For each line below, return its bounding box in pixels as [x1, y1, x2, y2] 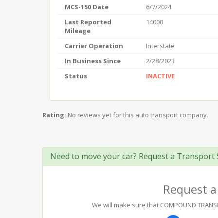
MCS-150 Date [65, 2, 109, 11]
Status [65, 72, 87, 80]
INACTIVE [146, 72, 175, 80]
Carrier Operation [65, 41, 123, 50]
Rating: [42, 110, 66, 119]
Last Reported [65, 18, 111, 26]
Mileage [65, 26, 91, 35]
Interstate [146, 41, 175, 50]
